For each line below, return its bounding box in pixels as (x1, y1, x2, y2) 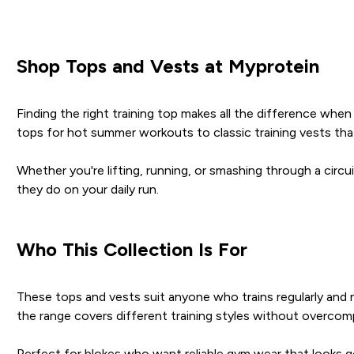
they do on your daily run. (16, 182, 159, 196)
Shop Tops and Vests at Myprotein (16, 55, 319, 77)
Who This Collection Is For (16, 238, 247, 260)
